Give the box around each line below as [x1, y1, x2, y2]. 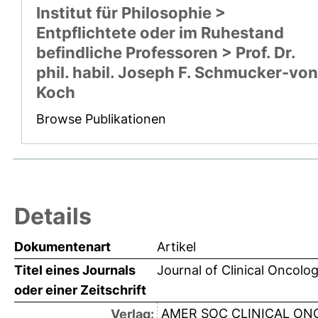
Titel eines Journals [14, 263, 136, 278]
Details [14, 202, 92, 231]
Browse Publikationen [36, 111, 166, 127]
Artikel [157, 239, 196, 255]
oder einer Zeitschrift [14, 283, 146, 298]
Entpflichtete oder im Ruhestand [36, 23, 284, 43]
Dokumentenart [14, 239, 111, 255]
